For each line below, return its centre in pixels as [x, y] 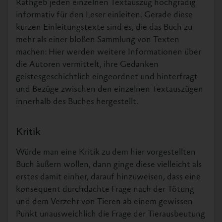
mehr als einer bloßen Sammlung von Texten [98, 40]
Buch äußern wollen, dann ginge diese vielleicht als [109, 165]
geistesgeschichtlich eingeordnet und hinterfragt [107, 77]
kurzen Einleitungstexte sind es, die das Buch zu [104, 28]
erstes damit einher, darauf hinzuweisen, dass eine [108, 177]
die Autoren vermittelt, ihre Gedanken [87, 65]
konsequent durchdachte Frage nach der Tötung [105, 190]
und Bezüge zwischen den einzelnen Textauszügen [110, 90]
